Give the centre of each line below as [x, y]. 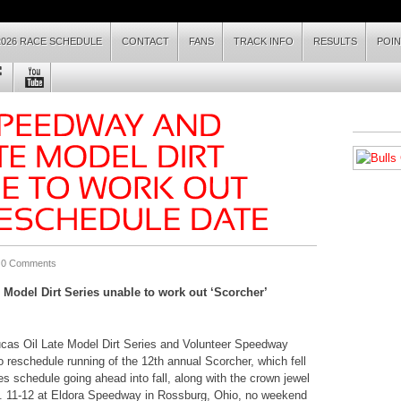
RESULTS [335, 41]
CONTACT [145, 41]
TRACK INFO [264, 41]
